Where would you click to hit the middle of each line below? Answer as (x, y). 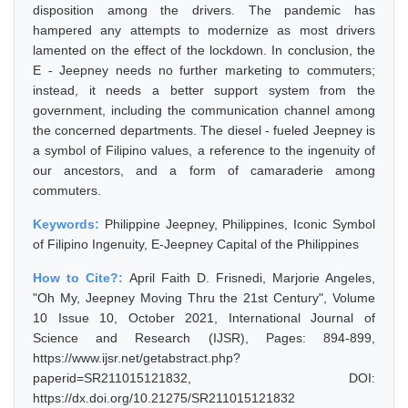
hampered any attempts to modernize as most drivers (204, 30)
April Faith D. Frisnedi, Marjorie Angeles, (252, 278)
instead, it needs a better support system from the (204, 90)
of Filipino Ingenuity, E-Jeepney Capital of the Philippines (196, 244)
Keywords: (69, 224)
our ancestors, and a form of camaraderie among (204, 170)
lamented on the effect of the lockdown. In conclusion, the (204, 50)
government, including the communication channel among (204, 110)
